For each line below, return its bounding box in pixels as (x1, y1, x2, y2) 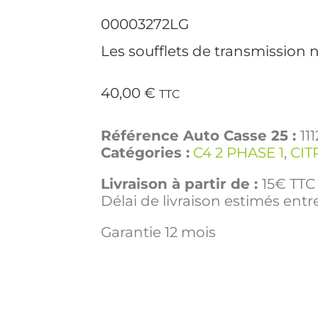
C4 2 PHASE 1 (193, 144, 284, 162)
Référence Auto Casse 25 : (101, 127, 300, 145)
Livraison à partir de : (101, 175, 262, 193)
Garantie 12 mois (101, 224, 216, 241)
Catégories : (101, 144, 190, 162)
